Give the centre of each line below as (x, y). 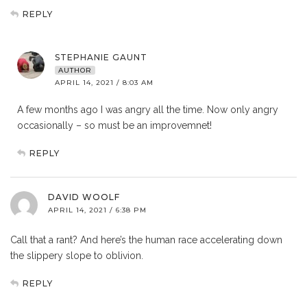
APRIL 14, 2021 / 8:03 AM (104, 83)
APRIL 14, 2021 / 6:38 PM (97, 210)
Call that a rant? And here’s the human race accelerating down (146, 240)
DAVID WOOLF (84, 197)
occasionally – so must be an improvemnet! (114, 126)
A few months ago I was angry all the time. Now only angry (148, 110)
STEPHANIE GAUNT (101, 58)
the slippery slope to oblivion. (77, 256)
